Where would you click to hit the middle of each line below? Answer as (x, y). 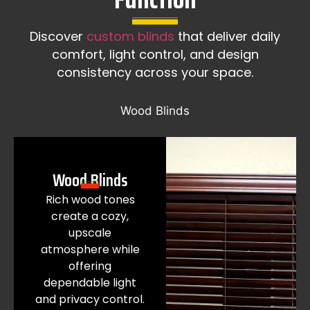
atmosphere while (90, 249)
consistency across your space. (155, 73)
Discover (58, 37)
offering (90, 266)
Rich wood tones (90, 199)
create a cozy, (90, 216)
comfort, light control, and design (155, 55)
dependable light (90, 282)
